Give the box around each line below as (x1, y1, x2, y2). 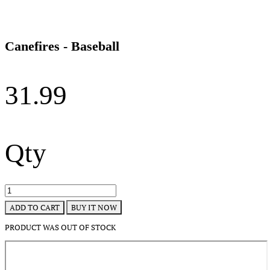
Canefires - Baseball (5, 39, 119, 54)
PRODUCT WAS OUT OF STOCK (5, 222, 116, 233)
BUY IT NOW (71, 202, 117, 213)
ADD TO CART (10, 202, 60, 213)
